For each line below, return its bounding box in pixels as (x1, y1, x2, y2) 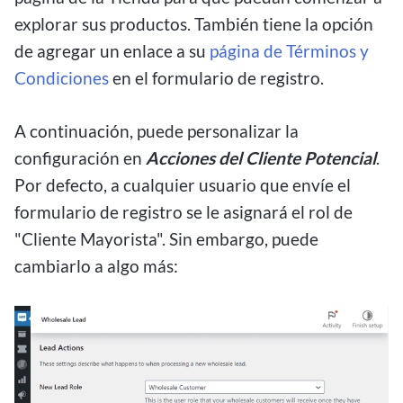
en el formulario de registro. (109, 67, 327, 89)
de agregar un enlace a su (14, 40, 210, 62)
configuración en (14, 148, 146, 169)
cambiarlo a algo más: (14, 255, 178, 277)
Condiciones (14, 67, 109, 89)
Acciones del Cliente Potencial (146, 148, 376, 169)
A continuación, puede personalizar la (14, 121, 299, 142)
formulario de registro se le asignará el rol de (14, 201, 353, 223)
